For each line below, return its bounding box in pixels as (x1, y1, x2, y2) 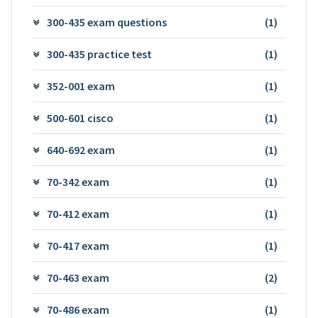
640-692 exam (46, 142, 115, 157)
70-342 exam (46, 174, 109, 189)
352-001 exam (46, 78, 115, 93)
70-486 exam (46, 302, 109, 317)
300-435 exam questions (46, 14, 167, 29)
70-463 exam (46, 270, 109, 285)
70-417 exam (46, 238, 109, 253)
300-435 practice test (46, 46, 152, 61)
